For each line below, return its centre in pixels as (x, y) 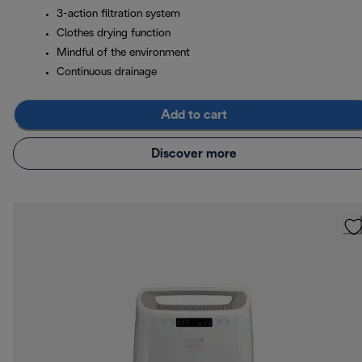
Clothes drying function (114, 34)
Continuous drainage (107, 73)
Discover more (194, 154)
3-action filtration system (118, 15)
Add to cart (194, 115)
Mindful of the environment (123, 53)
